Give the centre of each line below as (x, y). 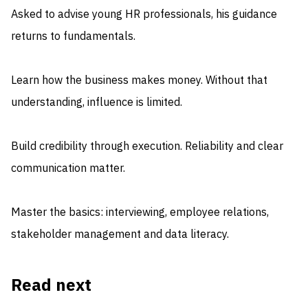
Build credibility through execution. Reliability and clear (147, 147)
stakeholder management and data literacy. (120, 235)
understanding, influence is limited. (97, 103)
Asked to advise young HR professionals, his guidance (144, 15)
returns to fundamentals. (73, 37)
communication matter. (68, 169)
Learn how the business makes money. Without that (139, 81)
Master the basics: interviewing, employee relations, (140, 213)
